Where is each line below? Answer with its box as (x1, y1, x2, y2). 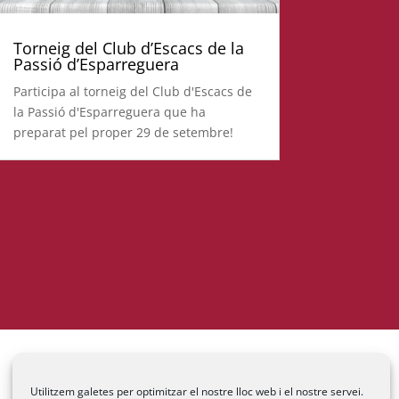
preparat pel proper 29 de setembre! (12, 124, 240, 142)
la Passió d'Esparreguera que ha (12, 103, 206, 121)
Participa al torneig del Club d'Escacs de (12, 83, 252, 101)
